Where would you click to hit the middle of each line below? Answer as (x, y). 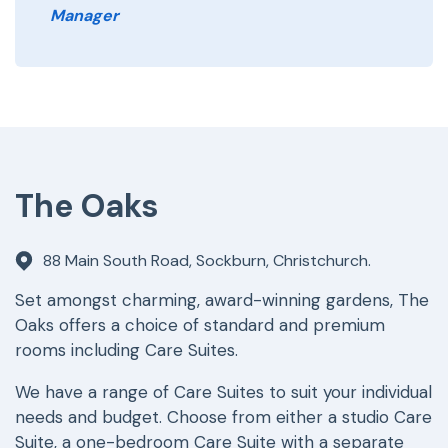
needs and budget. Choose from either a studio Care (223, 417)
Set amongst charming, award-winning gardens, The (222, 300)
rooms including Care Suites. (126, 350)
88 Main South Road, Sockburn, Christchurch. (207, 261)
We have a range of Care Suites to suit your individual (223, 392)
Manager (84, 15)
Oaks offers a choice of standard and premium (200, 325)
